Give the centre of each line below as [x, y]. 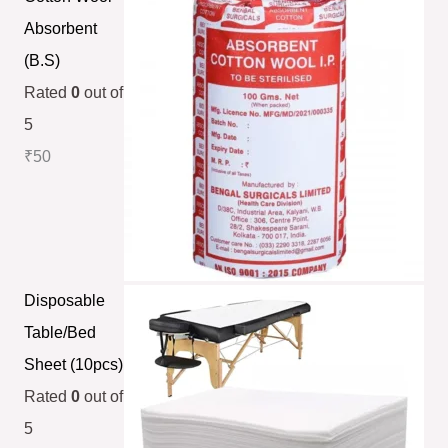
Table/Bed [59, 332]
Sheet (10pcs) [73, 364]
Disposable [64, 300]
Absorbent [60, 28]
